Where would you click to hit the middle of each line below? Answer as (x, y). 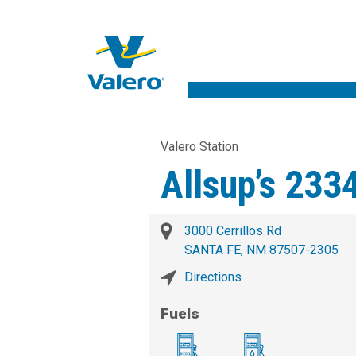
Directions (213, 277)
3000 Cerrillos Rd (233, 231)
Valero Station (199, 147)
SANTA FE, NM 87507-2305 (261, 250)
